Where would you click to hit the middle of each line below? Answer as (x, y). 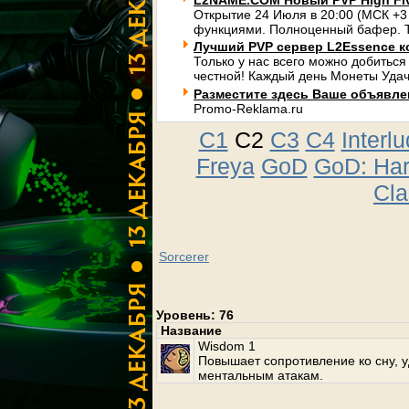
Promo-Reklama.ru (248, 109)
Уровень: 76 (195, 315)
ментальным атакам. (261, 375)
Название (191, 330)
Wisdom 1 (227, 346)
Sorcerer (184, 257)
